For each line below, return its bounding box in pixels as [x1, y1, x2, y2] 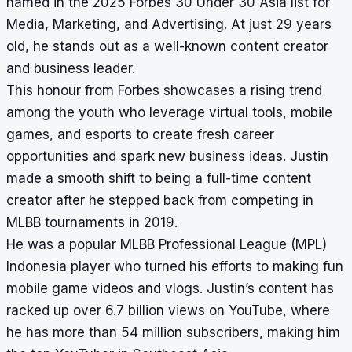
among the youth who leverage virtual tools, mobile [6, 104, 332, 121]
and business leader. [6, 60, 135, 77]
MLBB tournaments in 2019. [6, 214, 181, 231]
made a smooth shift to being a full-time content [6, 170, 311, 187]
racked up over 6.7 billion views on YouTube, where [6, 302, 330, 319]
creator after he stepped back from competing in [6, 192, 313, 209]
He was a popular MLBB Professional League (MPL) [6, 236, 327, 253]
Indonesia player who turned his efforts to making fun [6, 258, 343, 275]
